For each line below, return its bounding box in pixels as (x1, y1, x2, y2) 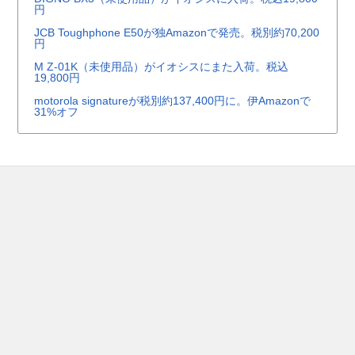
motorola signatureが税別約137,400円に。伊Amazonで (34, 94, 311, 108)
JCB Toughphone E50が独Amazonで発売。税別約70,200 (34, 26, 320, 40)
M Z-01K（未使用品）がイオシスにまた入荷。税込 (34, 60, 289, 74)
